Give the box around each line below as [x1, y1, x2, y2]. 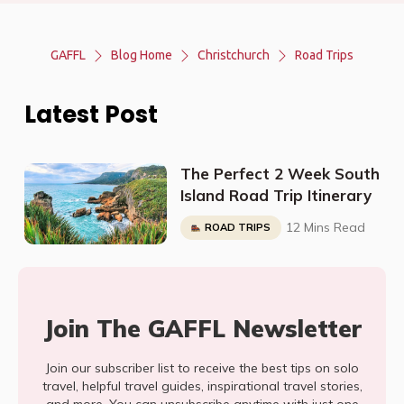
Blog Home [111, 48, 172, 62]
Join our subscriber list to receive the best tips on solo [45, 360, 359, 376]
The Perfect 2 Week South [179, 164, 380, 183]
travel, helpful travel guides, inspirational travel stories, [41, 378, 363, 394]
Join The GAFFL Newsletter [42, 314, 362, 344]
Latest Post [24, 98, 158, 131]
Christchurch [197, 48, 270, 62]
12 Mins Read [285, 219, 365, 235]
